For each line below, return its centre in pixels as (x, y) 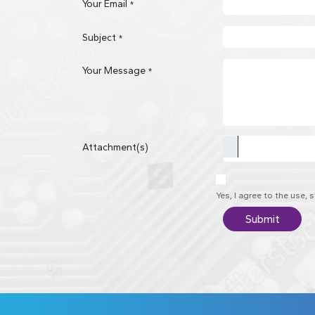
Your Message (114, 71)
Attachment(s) (115, 147)
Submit (262, 219)
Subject (99, 37)
